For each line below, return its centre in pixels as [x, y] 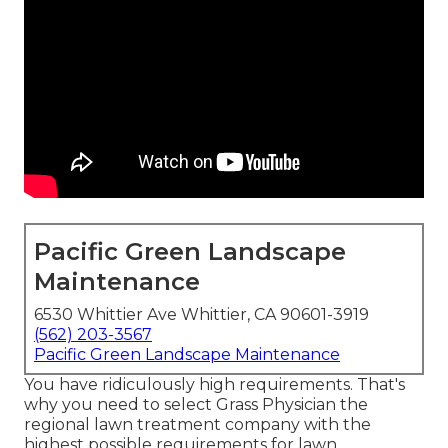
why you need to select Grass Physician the [196, 405]
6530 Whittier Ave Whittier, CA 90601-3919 [201, 315]
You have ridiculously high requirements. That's [214, 385]
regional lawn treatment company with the [197, 425]
